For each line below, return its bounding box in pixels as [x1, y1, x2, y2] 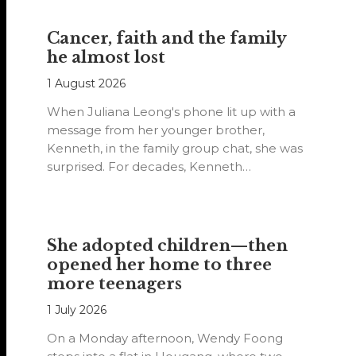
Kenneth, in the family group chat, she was [47, 140, 304, 156]
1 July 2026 [47, 302, 107, 317]
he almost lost [47, 47, 166, 67]
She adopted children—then [47, 235, 288, 255]
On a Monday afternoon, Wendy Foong [47, 330, 284, 346]
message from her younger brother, [47, 122, 265, 137]
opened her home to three [47, 254, 273, 274]
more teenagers [47, 273, 183, 293]
